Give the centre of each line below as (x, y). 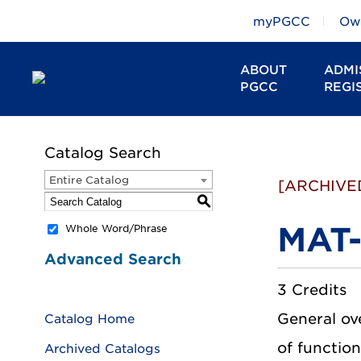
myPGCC (282, 22)
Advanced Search (113, 259)
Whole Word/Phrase (116, 229)
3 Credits (312, 290)
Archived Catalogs (102, 349)
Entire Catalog (89, 180)
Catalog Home (89, 319)
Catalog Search (103, 153)
